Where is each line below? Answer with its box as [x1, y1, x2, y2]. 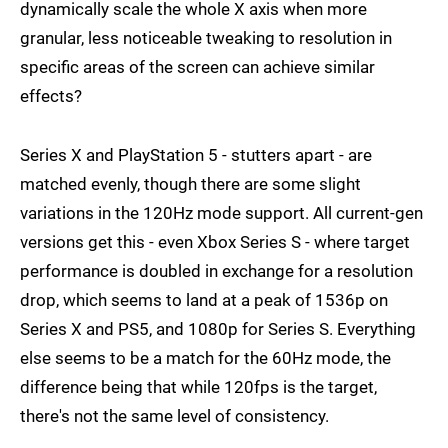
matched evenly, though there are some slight [20, 174, 361, 195]
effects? [20, 86, 82, 107]
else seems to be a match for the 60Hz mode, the [20, 348, 391, 369]
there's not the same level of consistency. [20, 406, 329, 427]
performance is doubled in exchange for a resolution [20, 261, 413, 282]
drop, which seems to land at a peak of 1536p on [20, 290, 388, 311]
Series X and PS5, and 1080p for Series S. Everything [20, 319, 416, 340]
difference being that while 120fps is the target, [20, 377, 377, 398]
